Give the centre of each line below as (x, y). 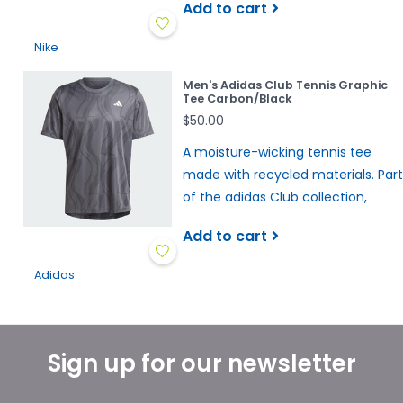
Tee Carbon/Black (237, 99)
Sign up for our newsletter (201, 363)
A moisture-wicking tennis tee (277, 152)
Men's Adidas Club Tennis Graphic (285, 85)
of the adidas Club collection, (274, 197)
